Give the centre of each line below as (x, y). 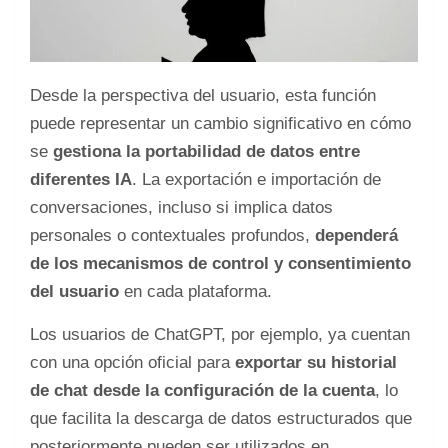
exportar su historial (316, 362)
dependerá (356, 235)
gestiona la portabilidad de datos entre (206, 151)
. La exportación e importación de (256, 179)
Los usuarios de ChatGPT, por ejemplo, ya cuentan (220, 334)
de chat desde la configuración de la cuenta (202, 390)
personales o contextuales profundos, (172, 235)
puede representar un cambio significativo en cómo (220, 123)
